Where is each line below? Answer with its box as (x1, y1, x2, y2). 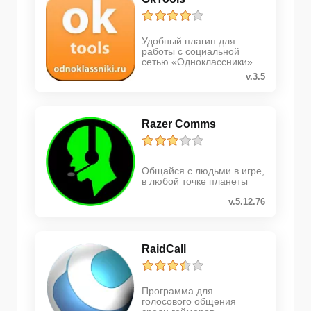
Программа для (142, 285, 213, 296)
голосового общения (142, 295, 236, 307)
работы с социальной (142, 45, 239, 57)
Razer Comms (142, 118, 216, 131)
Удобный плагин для (142, 35, 235, 47)
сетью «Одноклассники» (142, 56, 253, 67)
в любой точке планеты (142, 176, 248, 187)
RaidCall (142, 243, 186, 255)
